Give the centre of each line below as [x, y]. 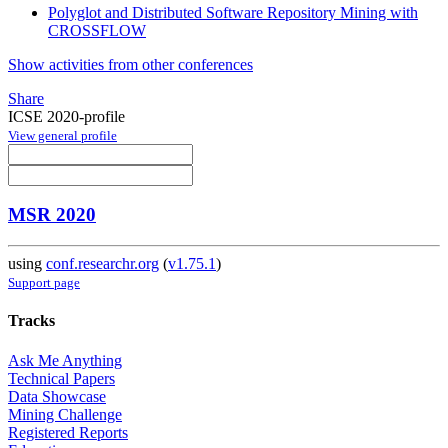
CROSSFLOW [97, 30]
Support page [44, 283]
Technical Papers [61, 378]
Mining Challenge [65, 414]
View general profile [62, 135]
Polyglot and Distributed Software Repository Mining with [233, 12]
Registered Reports [68, 432]
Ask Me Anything [65, 360]
